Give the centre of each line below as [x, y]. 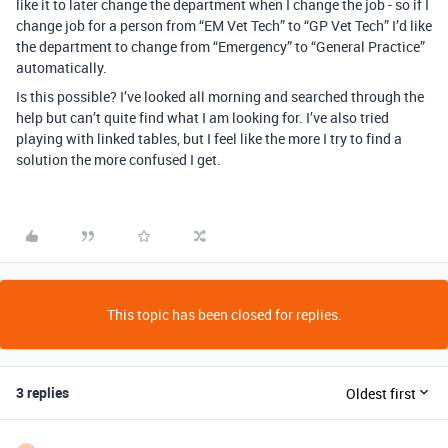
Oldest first [381, 393]
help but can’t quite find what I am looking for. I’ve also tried [202, 117]
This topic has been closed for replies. [224, 314]
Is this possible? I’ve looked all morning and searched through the [220, 96]
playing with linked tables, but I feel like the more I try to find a [209, 138]
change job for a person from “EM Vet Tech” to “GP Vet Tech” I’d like [224, 25]
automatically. [61, 67]
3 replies [42, 392]
